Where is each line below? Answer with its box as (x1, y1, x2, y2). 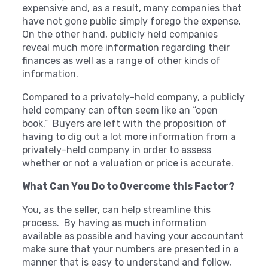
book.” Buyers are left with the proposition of (22, 118, 227, 129)
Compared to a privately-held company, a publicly (22, 92, 245, 103)
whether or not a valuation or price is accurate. (22, 157, 234, 169)
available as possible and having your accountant (22, 230, 245, 242)
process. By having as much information (22, 217, 207, 229)
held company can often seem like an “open (22, 105, 218, 116)
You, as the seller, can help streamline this (22, 204, 211, 215)
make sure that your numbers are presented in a (22, 243, 239, 255)
